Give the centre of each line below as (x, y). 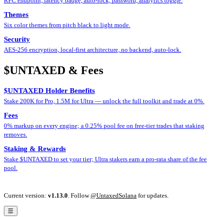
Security (17, 39)
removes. (15, 134)
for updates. (153, 195)
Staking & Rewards (35, 148)
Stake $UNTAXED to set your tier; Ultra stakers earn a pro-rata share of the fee (105, 159)
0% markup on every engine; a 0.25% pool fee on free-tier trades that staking (104, 125)
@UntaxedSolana (114, 195)
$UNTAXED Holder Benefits (49, 90)
